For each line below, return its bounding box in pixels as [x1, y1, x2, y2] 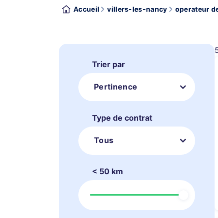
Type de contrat [92, 113, 152, 123]
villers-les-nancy [107, 5, 167, 13]
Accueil [73, 5, 100, 13]
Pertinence [94, 82, 138, 91]
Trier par [92, 59, 125, 69]
